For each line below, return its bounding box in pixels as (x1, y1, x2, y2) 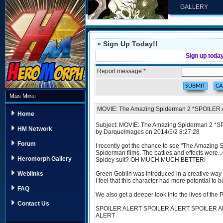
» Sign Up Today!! (97, 40, 158, 48)
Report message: (97, 68, 143, 75)
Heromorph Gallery (17, 155, 72, 163)
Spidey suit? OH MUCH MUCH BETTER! (96, 156, 206, 163)
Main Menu (9, 93, 36, 100)
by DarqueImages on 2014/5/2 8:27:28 (96, 128, 200, 135)
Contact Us (17, 200, 49, 208)
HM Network (17, 125, 52, 133)
